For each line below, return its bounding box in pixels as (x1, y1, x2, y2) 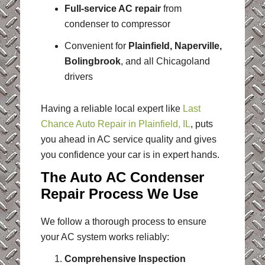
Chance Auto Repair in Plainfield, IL (40, 118, 190, 129)
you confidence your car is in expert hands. (40, 149, 219, 160)
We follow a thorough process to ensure (40, 216, 206, 227)
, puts (190, 118, 213, 129)
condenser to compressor (64, 18, 170, 29)
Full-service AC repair (64, 3, 161, 14)
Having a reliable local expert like (40, 103, 183, 114)
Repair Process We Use (40, 186, 198, 202)
